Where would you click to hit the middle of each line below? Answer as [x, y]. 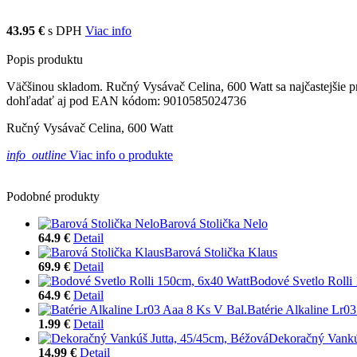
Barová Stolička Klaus [221, 252]
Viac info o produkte [120, 155]
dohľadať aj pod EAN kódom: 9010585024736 [126, 100]
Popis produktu [45, 59]
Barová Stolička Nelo [214, 223]
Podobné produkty [53, 196]
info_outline [36, 155]
